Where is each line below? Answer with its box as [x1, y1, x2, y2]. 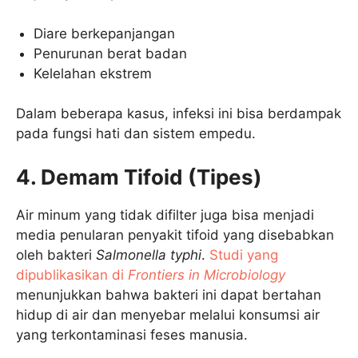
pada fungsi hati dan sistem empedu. [16, 125, 256, 141]
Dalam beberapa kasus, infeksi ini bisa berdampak [16, 105, 341, 121]
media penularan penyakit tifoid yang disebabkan [16, 226, 334, 243]
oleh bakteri [16, 246, 96, 263]
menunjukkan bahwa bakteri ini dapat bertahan [16, 286, 321, 303]
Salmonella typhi [96, 246, 201, 263]
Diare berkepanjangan [34, 25, 176, 42]
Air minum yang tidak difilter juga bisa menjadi [16, 206, 314, 223]
